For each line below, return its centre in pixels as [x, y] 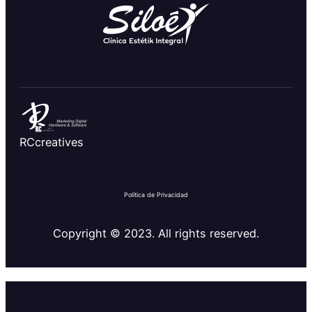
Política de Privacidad [156, 194]
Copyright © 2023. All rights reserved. [156, 233]
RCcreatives [52, 142]
